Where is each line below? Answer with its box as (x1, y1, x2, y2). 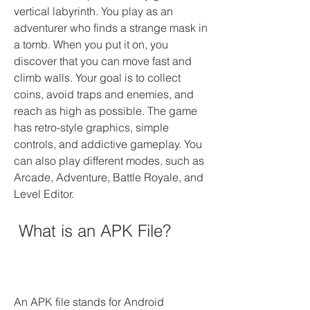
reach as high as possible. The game (14, 104, 197, 118)
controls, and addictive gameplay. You (14, 137, 202, 151)
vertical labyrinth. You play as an (14, 4, 173, 18)
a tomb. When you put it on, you (14, 37, 168, 51)
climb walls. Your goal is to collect (14, 71, 181, 84)
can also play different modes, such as (14, 154, 204, 167)
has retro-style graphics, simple (14, 120, 169, 134)
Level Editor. (14, 187, 74, 201)
